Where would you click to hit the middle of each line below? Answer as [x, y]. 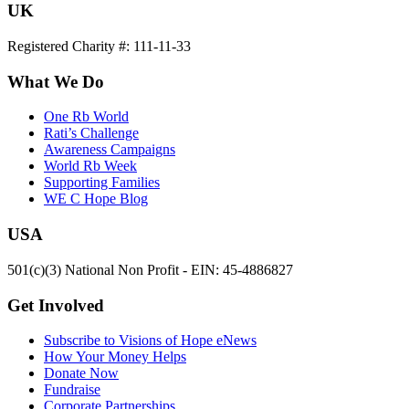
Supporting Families [102, 183]
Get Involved [56, 305]
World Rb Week [90, 166]
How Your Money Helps [115, 357]
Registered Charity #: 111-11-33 [99, 46]
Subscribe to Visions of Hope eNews [150, 341]
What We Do [56, 81]
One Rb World [86, 117]
